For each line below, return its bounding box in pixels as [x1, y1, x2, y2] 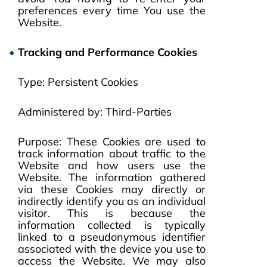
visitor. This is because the [18, 206, 206, 220]
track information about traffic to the [18, 147, 206, 160]
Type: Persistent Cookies [18, 75, 138, 89]
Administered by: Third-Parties [18, 105, 172, 119]
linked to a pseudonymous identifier [18, 230, 206, 244]
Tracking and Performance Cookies [18, 45, 197, 59]
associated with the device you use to [18, 242, 206, 256]
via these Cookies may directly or [18, 182, 206, 196]
